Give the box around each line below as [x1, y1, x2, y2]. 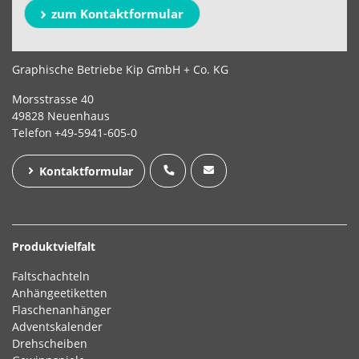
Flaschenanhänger [12, 302, 111, 318]
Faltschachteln [12, 268, 90, 284]
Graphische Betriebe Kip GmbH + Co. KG [12, 62, 228, 78]
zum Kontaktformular [51, 6, 184, 22]
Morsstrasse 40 [12, 91, 94, 107]
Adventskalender [12, 319, 103, 335]
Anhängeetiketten [12, 285, 107, 301]
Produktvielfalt [12, 239, 95, 255]
